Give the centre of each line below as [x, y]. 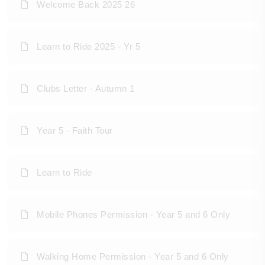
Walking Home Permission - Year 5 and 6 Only [133, 257]
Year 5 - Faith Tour [75, 131]
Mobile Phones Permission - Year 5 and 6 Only [134, 215]
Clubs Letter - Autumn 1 [86, 89]
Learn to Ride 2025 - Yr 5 [89, 47]
